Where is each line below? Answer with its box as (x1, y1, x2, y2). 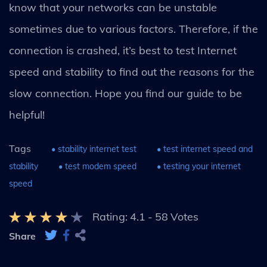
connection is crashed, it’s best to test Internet (9, 43, 237, 57)
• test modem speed (58, 160, 136, 172)
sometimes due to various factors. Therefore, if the (9, 21, 258, 36)
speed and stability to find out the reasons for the (9, 64, 254, 79)
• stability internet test (51, 143, 136, 154)
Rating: (92, 209, 128, 223)
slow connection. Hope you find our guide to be (9, 86, 242, 100)
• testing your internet (157, 160, 241, 172)
